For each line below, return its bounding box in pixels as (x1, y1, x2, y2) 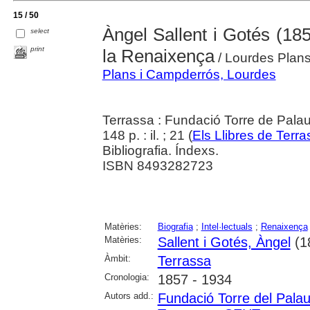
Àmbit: (104, 253, 131, 264)
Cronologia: (104, 271, 149, 282)
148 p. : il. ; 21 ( (102, 127, 192, 143)
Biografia (157, 221, 193, 232)
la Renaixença (102, 45, 215, 66)
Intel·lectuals (201, 221, 253, 232)
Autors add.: (104, 290, 154, 301)
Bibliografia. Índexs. (102, 143, 219, 158)
